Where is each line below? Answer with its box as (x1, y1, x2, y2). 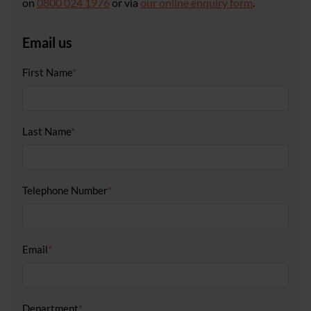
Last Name (22, 125, 71, 138)
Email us (22, 34, 72, 51)
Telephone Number (22, 184, 108, 197)
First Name (22, 66, 72, 79)
